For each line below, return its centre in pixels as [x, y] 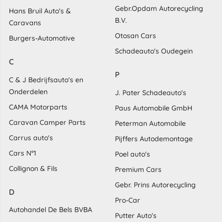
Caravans [25, 23]
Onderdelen [28, 91]
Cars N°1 [22, 153]
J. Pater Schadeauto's [151, 92]
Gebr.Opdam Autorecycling [159, 9]
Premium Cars [138, 169]
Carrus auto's [31, 138]
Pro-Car [128, 200]
